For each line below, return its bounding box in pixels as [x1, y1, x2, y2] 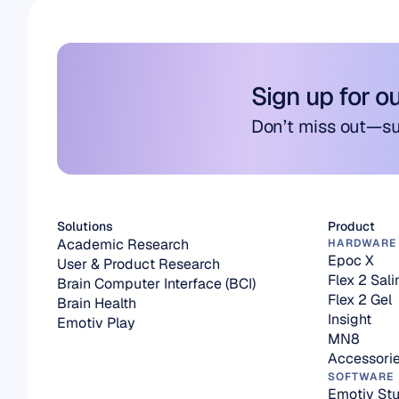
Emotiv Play [57, 313, 135, 332]
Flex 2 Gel [328, 290, 392, 309]
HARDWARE [328, 236, 396, 250]
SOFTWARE [328, 370, 394, 384]
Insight [328, 310, 371, 329]
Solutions [57, 218, 113, 234]
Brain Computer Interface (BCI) [57, 274, 256, 293]
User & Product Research [57, 255, 220, 273]
